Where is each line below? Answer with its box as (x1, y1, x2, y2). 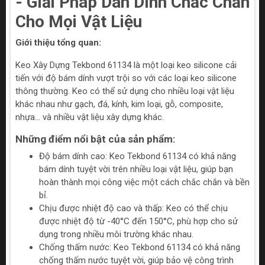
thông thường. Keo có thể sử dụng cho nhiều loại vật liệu (15, 86, 234, 97)
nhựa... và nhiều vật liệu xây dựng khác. (15, 112, 164, 123)
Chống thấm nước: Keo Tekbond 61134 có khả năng (39, 242, 240, 253)
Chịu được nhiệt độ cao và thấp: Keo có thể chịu (39, 203, 228, 214)
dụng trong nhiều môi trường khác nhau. (39, 229, 193, 240)
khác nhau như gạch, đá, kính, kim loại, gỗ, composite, (15, 99, 223, 110)
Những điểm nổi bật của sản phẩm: (15, 133, 175, 146)
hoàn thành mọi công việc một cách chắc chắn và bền (39, 177, 250, 188)
